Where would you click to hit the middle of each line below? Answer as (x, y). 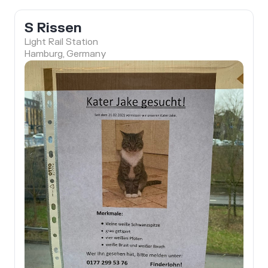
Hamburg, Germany (66, 54)
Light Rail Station (61, 42)
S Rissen (53, 28)
